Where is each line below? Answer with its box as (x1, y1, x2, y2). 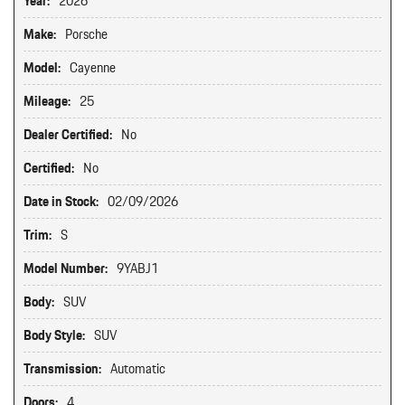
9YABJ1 (117, 258, 158, 279)
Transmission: (24, 358, 101, 380)
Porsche (65, 24, 108, 45)
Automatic (110, 358, 165, 380)
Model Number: (24, 258, 108, 279)
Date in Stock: (24, 191, 99, 212)
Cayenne (70, 57, 116, 79)
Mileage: (24, 90, 71, 112)
